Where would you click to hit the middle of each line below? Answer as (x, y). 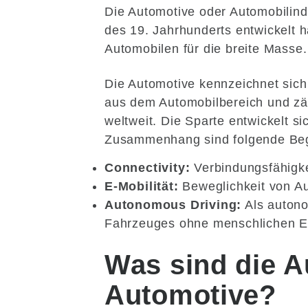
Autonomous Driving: (173, 205)
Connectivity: (147, 168)
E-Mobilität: (142, 187)
